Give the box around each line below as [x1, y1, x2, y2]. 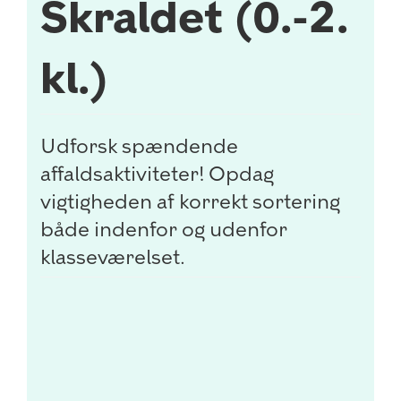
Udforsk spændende [40, 134, 238, 158]
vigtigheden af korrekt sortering [40, 190, 340, 214]
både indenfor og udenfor [40, 218, 287, 242]
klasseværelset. [40, 245, 185, 269]
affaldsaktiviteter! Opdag [40, 162, 274, 186]
